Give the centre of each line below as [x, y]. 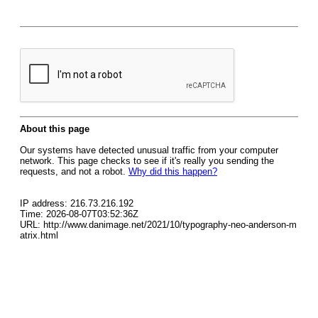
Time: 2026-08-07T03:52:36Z [79, 214]
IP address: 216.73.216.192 [77, 203]
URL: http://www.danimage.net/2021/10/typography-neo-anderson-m [158, 225]
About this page [55, 129]
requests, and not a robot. [74, 171]
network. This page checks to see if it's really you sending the [147, 161]
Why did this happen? [173, 171]
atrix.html [39, 235]
